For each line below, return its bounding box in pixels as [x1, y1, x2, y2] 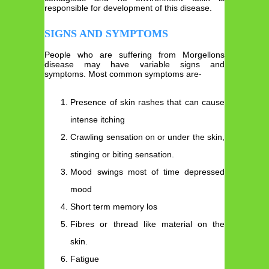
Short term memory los [70, 201, 158, 211]
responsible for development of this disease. [44, 2, 212, 13]
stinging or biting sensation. [70, 149, 175, 159]
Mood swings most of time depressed [70, 166, 225, 177]
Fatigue [70, 253, 100, 264]
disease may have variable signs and [44, 59, 225, 70]
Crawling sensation [70, 131, 143, 142]
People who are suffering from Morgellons [44, 50, 225, 60]
